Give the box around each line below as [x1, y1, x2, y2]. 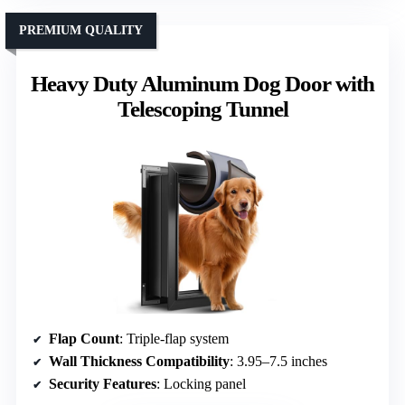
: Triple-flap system [119, 330, 229, 346]
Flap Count [49, 330, 119, 346]
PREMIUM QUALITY [19, 23, 143, 37]
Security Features [49, 375, 156, 391]
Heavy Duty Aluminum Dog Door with [31, 71, 374, 96]
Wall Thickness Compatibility [49, 353, 230, 369]
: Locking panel [156, 375, 246, 391]
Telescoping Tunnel [117, 96, 288, 121]
